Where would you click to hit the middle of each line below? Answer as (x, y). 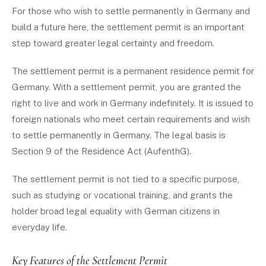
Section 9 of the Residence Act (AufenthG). (102, 151)
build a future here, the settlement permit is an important (128, 27)
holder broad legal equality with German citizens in (116, 211)
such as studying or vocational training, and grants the (122, 195)
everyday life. (39, 227)
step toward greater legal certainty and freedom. (113, 43)
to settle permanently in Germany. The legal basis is (119, 135)
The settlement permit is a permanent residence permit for (133, 71)
